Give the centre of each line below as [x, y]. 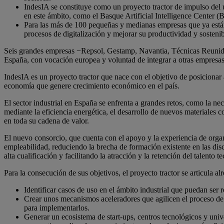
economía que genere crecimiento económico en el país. [92, 85]
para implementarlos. [57, 207]
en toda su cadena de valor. [46, 120]
